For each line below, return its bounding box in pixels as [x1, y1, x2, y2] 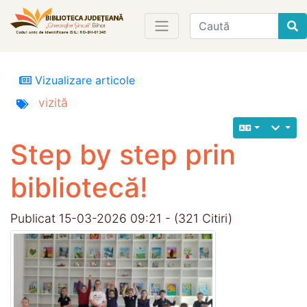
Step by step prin [10, 137, 236, 171]
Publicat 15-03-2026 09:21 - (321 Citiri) [10, 210, 232, 225]
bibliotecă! [10, 170, 148, 204]
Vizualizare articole [32, 73, 135, 87]
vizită [38, 95, 68, 110]
